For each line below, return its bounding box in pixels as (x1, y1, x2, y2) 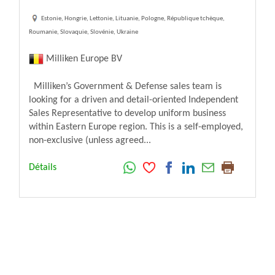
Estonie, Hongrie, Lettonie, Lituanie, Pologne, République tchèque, (41, 15, 225, 22)
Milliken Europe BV (44, 53, 122, 64)
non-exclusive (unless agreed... (29, 136, 151, 146)
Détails (29, 163, 56, 173)
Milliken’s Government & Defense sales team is (29, 82, 222, 92)
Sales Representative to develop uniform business (29, 109, 226, 119)
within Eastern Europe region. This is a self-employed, (29, 122, 243, 133)
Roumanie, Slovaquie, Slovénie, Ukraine (29, 29, 138, 36)
